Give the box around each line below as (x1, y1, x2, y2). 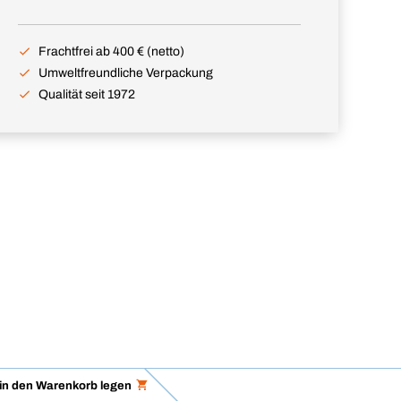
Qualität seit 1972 (38, 88, 135, 101)
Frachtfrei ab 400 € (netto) (38, 45, 184, 58)
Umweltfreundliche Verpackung (38, 66, 213, 80)
